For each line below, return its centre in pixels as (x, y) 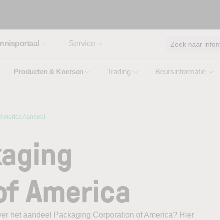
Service (82, 43)
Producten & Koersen (49, 71)
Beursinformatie (180, 71)
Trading (119, 71)
